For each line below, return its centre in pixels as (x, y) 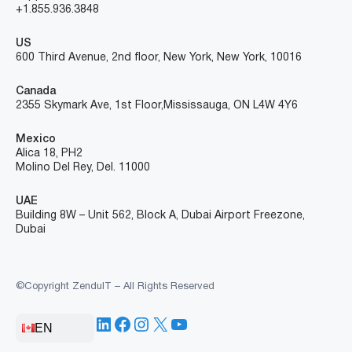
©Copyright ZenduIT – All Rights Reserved (115, 287)
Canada (36, 92)
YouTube (207, 323)
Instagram (174, 323)
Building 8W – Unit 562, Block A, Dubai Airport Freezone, (160, 216)
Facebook (155, 323)
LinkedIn (131, 323)
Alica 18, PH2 (49, 154)
